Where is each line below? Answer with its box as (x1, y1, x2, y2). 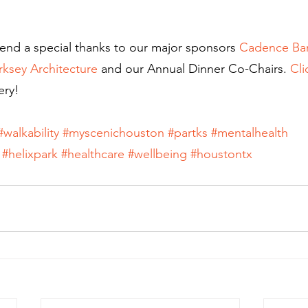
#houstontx (190, 146, 252, 162)
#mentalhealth (211, 124, 288, 140)
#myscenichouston (63, 124, 164, 140)
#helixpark (2, 146, 58, 162)
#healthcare (61, 146, 124, 162)
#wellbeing (128, 146, 187, 162)
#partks (168, 124, 208, 140)
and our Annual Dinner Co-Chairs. (98, 60, 290, 76)
